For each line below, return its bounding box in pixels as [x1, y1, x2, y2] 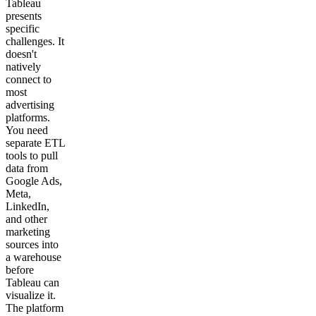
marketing [6, 226, 50, 238]
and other [6, 213, 47, 226]
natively [6, 61, 41, 73]
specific [6, 23, 39, 35]
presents [6, 10, 42, 23]
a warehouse [6, 251, 61, 264]
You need [6, 124, 48, 137]
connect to [6, 73, 51, 86]
